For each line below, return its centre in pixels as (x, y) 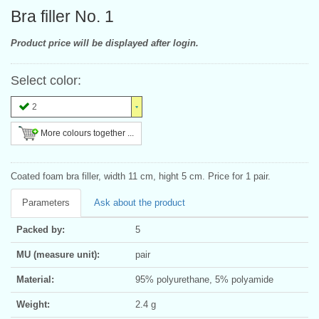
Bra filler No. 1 (62, 16)
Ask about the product (140, 202)
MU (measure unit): (58, 254)
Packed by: (41, 229)
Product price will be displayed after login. (105, 43)
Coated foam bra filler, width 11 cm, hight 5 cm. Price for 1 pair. (141, 176)
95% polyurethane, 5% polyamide (204, 279)
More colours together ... (86, 133)
